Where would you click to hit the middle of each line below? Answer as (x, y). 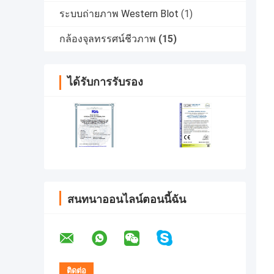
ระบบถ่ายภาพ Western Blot (119, 14)
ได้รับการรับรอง (105, 82)
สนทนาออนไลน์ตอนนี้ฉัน (127, 199)
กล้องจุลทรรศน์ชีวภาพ (108, 39)
